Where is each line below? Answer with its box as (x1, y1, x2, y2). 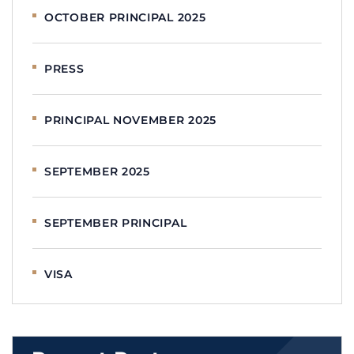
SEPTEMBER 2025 (44, 164, 150, 179)
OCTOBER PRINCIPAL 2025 (44, 9, 206, 24)
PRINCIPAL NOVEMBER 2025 (44, 112, 217, 127)
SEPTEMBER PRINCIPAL (44, 215, 187, 230)
